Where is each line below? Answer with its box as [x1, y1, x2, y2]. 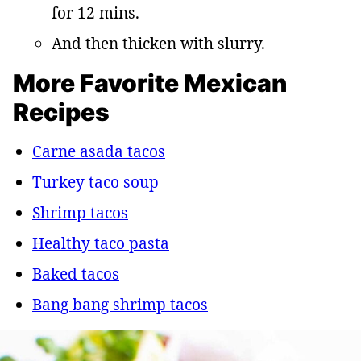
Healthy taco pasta [32, 233, 169, 255]
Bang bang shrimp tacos [32, 294, 208, 316]
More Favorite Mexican [13, 68, 287, 98]
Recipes [13, 98, 110, 127]
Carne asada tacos [32, 141, 165, 163]
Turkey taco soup [32, 172, 159, 193]
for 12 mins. [52, 2, 139, 24]
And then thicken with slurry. [52, 33, 265, 55]
